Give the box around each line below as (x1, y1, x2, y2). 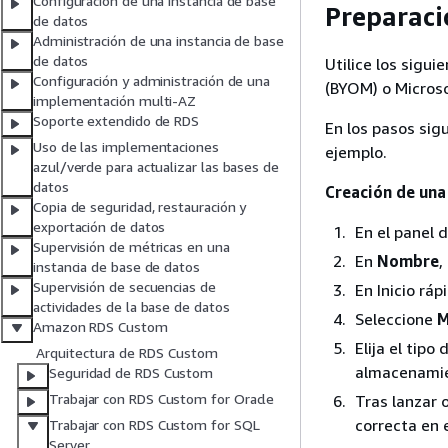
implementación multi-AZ (33, 92, 197, 110)
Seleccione (355, 308, 437, 329)
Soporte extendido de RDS (33, 112, 200, 130)
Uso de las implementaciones (33, 138, 219, 156)
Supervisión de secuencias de (33, 278, 216, 296)
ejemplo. (325, 141, 387, 162)
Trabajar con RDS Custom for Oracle (49, 390, 275, 408)
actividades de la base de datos (33, 298, 230, 316)
